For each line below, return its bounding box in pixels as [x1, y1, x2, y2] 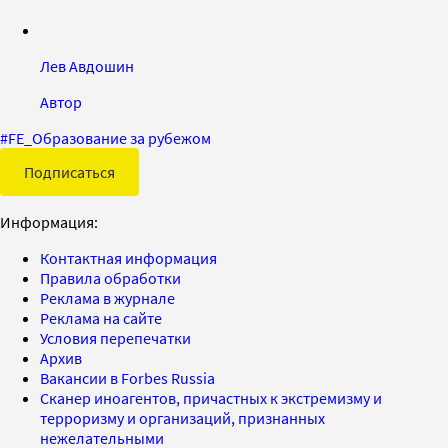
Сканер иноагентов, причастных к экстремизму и [40, 388, 382, 409]
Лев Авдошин [40, 56, 134, 77]
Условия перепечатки [40, 328, 191, 349]
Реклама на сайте [40, 308, 162, 329]
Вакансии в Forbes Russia [40, 368, 215, 389]
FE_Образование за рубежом [8, 128, 211, 149]
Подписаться [24, 162, 115, 183]
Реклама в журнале [40, 288, 175, 309]
